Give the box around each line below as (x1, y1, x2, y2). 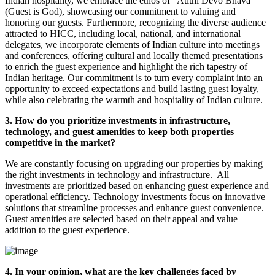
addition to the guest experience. (5, 225, 134, 236)
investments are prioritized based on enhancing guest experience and (5, 180, 269, 192)
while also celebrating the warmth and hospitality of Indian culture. (5, 95, 263, 106)
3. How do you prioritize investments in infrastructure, (5, 115, 230, 126)
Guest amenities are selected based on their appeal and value (5, 214, 238, 225)
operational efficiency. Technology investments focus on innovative (5, 192, 265, 203)
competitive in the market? (5, 137, 118, 149)
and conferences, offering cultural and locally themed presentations (5, 50, 263, 61)
